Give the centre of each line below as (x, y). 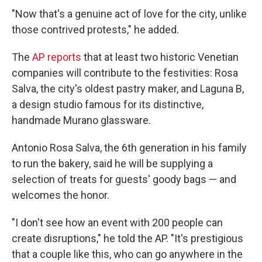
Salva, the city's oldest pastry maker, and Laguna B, (128, 89)
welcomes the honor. (61, 195)
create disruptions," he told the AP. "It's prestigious (127, 238)
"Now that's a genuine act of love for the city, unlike (129, 14)
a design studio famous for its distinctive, (108, 104)
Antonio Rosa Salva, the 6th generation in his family (129, 148)
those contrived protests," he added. (95, 30)
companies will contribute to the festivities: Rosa (125, 73)
